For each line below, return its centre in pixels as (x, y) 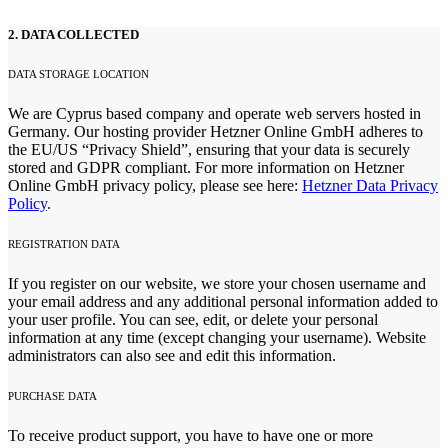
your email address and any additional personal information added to (223, 302)
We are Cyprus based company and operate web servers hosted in (214, 114)
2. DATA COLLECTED (73, 35)
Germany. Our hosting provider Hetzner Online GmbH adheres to (215, 132)
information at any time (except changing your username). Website (217, 338)
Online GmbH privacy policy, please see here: (155, 186)
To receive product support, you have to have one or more (190, 436)
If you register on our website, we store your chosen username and (217, 284)
